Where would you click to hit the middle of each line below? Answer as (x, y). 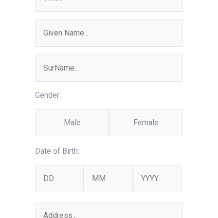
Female (146, 122)
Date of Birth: (57, 151)
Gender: (48, 95)
